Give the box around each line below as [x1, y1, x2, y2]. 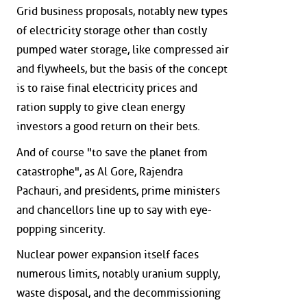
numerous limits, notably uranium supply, [16, 267, 220, 281]
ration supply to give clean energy [16, 101, 185, 114]
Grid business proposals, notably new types [16, 5, 228, 19]
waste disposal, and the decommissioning [16, 286, 221, 300]
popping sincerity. [16, 222, 106, 236]
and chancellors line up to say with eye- [16, 203, 212, 217]
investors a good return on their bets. [16, 120, 200, 134]
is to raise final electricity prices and [16, 82, 197, 95]
